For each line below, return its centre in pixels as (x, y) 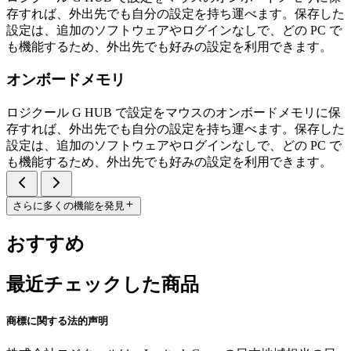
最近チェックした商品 (103, 285)
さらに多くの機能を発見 (69, 206)
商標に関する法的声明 (57, 321)
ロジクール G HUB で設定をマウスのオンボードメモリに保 (174, 113)
